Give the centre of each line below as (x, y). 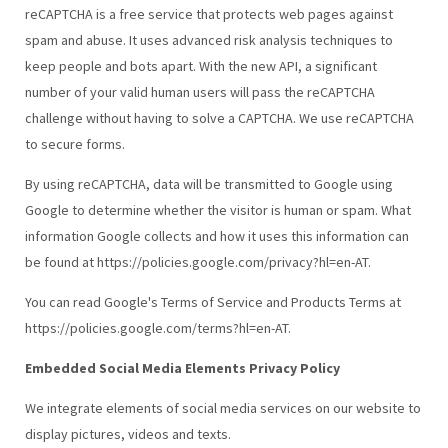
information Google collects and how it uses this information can (216, 235)
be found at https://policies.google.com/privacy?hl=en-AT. (197, 261)
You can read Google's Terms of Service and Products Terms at (212, 301)
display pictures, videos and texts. (127, 433)
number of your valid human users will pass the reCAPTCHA (199, 91)
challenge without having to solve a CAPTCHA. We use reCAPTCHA (219, 117)
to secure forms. (74, 143)
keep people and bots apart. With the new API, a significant (200, 65)
